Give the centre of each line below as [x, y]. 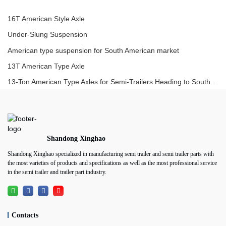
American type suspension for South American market [93, 50]
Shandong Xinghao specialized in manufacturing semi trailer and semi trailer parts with [111, 154]
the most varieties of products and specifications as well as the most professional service [112, 163]
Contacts [25, 215]
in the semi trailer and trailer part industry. [57, 172]
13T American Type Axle [46, 66]
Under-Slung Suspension [47, 35]
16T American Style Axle [46, 18]
